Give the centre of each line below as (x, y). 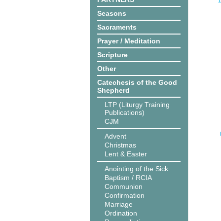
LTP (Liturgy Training (137, 105)
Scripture (112, 55)
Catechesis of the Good (137, 82)
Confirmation (125, 195)
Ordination (121, 213)
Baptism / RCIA (128, 178)
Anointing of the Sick (136, 169)
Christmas (120, 145)
